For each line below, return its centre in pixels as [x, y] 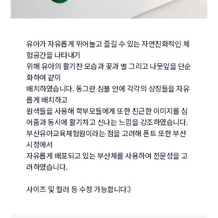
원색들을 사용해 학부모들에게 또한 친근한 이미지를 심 [107, 111]
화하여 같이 [45, 77]
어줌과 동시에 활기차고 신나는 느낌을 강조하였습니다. [108, 122]
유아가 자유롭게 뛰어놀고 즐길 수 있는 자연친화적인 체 [108, 44]
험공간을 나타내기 [54, 55]
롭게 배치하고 [48, 100]
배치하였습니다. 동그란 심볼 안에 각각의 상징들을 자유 [108, 89]
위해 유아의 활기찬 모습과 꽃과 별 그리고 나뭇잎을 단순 [109, 66]
